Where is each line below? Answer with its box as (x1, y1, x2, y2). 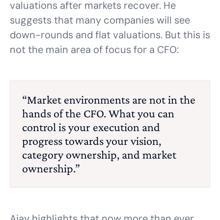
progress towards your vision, (22, 134, 161, 147)
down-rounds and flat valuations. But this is (10, 28, 210, 41)
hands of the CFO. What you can (22, 107, 174, 120)
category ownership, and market (22, 148, 176, 161)
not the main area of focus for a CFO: (10, 43, 179, 56)
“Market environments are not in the (22, 93, 195, 106)
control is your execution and (22, 120, 160, 134)
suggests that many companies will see (10, 14, 190, 27)
